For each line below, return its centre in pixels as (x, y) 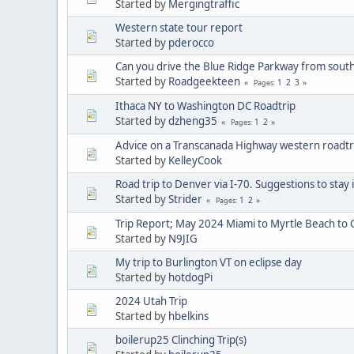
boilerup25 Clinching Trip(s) (181, 339)
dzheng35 (193, 121)
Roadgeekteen (204, 81)
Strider (185, 199)
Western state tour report (179, 27)
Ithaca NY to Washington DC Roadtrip (205, 105)
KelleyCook (195, 160)
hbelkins (188, 316)
